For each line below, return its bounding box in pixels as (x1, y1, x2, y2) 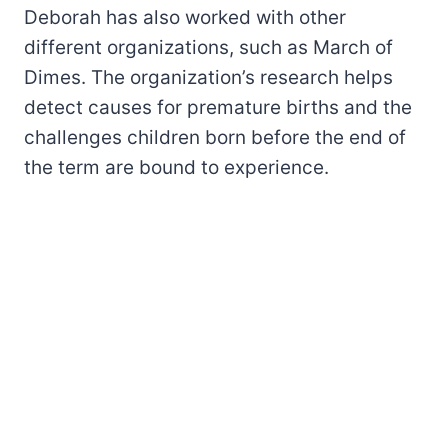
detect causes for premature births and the (24, 95, 412, 119)
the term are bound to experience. (24, 155, 329, 179)
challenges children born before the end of (24, 125, 406, 149)
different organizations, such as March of (24, 35, 393, 59)
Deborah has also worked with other (24, 5, 346, 29)
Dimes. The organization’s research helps (24, 65, 393, 89)
